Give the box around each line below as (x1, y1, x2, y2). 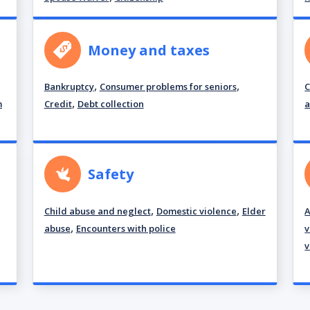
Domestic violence (156, 204, 237, 217)
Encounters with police (75, 221, 176, 235)
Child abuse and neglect (44, 204, 151, 217)
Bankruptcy (44, 80, 94, 93)
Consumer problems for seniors (99, 80, 237, 93)
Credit (44, 98, 72, 111)
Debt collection (77, 98, 144, 111)
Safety (88, 164, 134, 183)
